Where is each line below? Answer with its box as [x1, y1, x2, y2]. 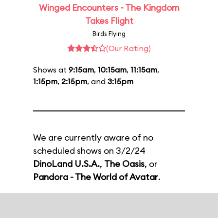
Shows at [33, 65, 69, 74]
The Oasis [104, 158, 145, 169]
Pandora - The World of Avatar [33, 171, 158, 182]
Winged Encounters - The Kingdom [38, 2, 180, 13]
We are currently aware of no [33, 132, 153, 143]
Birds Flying [92, 30, 126, 37]
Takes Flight [85, 15, 133, 26]
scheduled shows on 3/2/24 [33, 145, 145, 156]
